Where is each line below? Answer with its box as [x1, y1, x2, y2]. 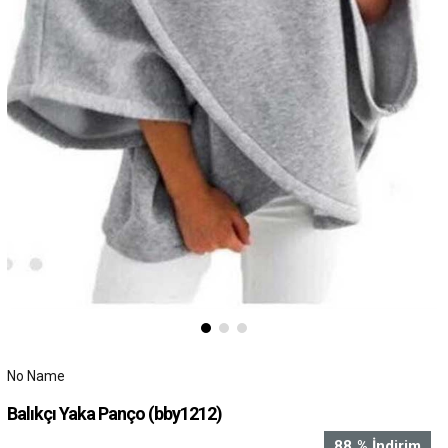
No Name [6, 367, 65, 384]
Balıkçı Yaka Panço [6, 402, 148, 424]
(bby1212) [147, 402, 222, 424]
